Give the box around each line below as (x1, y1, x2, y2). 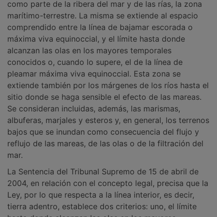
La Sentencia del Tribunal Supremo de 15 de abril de (7, 167, 199, 176)
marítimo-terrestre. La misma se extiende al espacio (7, 11, 198, 20)
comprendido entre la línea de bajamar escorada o (7, 22, 193, 32)
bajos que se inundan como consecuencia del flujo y (7, 127, 199, 137)
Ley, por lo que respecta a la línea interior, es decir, (7, 190, 194, 200)
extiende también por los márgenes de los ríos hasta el (7, 80, 209, 90)
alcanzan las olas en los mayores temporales (7, 46, 171, 55)
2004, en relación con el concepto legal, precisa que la (7, 178, 208, 188)
